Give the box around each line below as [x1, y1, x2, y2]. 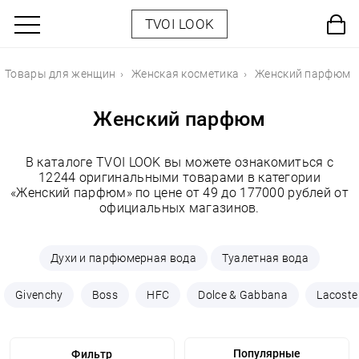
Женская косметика [131, 67, 240, 80]
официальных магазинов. [99, 200, 260, 216]
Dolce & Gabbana [198, 288, 288, 301]
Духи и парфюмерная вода [50, 252, 196, 264]
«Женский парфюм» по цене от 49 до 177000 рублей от [10, 185, 349, 200]
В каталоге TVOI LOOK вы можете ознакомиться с [25, 155, 334, 170]
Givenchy [15, 288, 63, 301]
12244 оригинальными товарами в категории [38, 170, 321, 185]
